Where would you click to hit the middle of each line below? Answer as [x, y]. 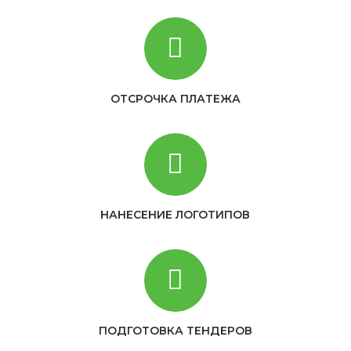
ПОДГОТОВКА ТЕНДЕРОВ [175, 331]
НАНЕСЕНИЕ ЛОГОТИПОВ [175, 215]
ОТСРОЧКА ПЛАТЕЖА [175, 99]
